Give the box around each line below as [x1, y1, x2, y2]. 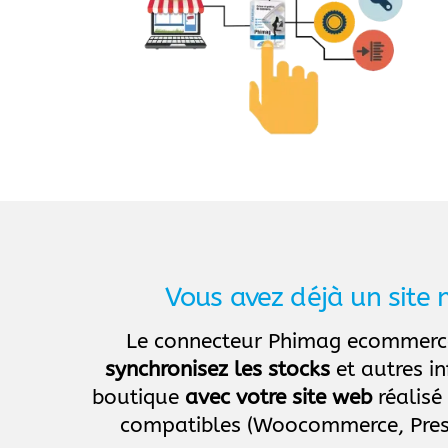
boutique [92, 385, 186, 411]
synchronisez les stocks [105, 357, 331, 383]
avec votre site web [185, 385, 373, 411]
